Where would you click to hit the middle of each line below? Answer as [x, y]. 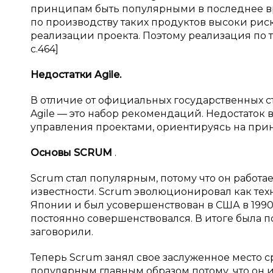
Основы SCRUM [73, 153]
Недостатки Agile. [76, 75]
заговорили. [62, 232]
